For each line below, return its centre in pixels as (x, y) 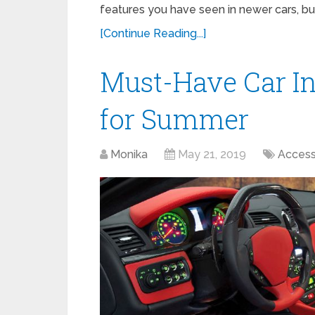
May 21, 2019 (212, 154)
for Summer (174, 119)
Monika (129, 154)
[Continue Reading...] (153, 33)
